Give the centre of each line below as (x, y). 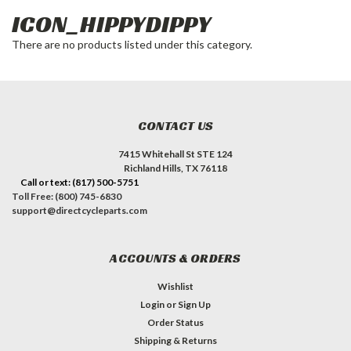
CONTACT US (175, 125)
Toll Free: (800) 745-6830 (67, 196)
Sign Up (195, 304)
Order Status (175, 322)
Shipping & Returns (175, 340)
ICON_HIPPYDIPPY (111, 24)
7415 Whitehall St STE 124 (175, 154)
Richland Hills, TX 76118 (175, 168)
